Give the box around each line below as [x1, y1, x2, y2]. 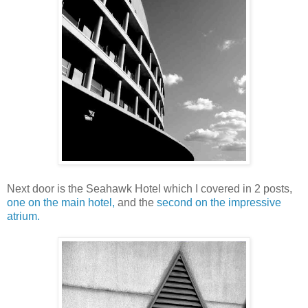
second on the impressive [157, 197, 281, 209]
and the [115, 197, 157, 209]
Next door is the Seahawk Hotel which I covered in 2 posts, [7, 183, 292, 195]
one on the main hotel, [7, 197, 115, 209]
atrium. [7, 210, 40, 223]
